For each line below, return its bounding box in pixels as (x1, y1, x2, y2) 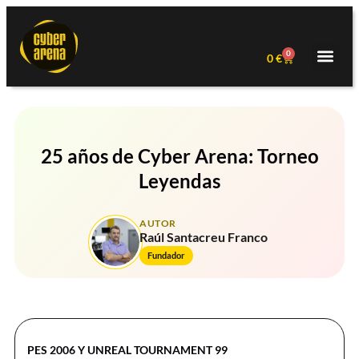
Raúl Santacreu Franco (139, 229, 268, 245)
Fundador (147, 250, 185, 261)
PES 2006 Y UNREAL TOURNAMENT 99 (27, 342, 228, 357)
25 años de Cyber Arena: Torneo (40, 143, 319, 167)
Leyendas (139, 168, 220, 192)
